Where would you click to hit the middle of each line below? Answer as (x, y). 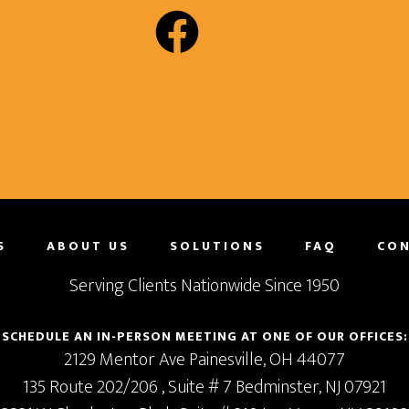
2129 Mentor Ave (126, 360)
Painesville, (229, 360)
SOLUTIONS (217, 246)
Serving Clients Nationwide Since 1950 (204, 286)
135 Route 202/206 (92, 387)
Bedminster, (280, 387)
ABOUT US (88, 246)
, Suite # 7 (199, 387)
